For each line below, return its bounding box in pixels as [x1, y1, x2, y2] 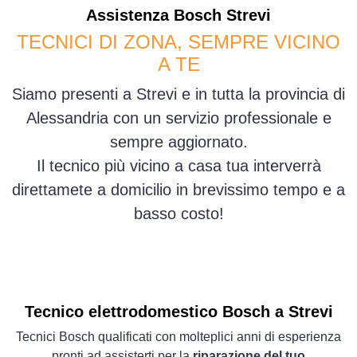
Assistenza [86, 6, 174, 25]
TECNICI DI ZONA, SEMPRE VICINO [17, 31, 340, 53]
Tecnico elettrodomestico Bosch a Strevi [24, 303, 333, 321]
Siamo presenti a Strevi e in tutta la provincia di [12, 85, 345, 104]
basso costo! [133, 205, 224, 223]
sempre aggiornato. [109, 133, 248, 151]
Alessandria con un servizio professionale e [25, 109, 331, 127]
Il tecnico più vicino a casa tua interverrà [36, 157, 321, 175]
